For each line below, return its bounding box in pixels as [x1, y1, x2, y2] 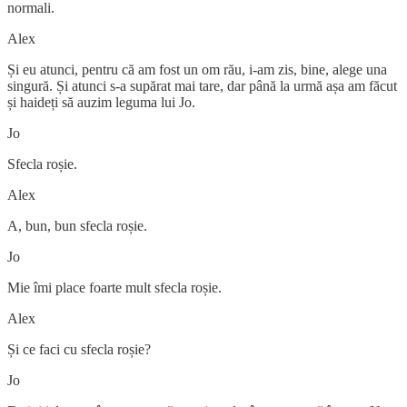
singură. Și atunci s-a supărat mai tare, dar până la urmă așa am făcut [7, 77, 397, 94]
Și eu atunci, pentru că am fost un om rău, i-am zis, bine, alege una [7, 61, 387, 77]
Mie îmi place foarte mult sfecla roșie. [7, 279, 222, 295]
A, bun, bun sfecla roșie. [7, 217, 147, 233]
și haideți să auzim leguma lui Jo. [7, 94, 195, 110]
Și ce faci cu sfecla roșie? [7, 341, 151, 357]
